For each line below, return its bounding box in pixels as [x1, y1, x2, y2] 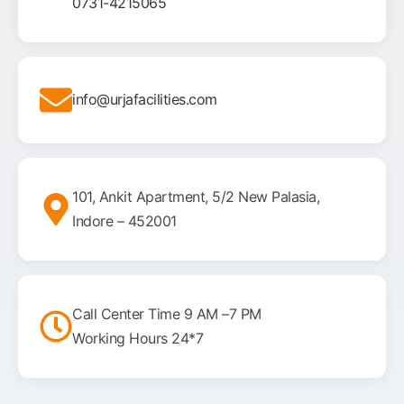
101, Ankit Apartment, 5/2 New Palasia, [72, 187, 319, 206]
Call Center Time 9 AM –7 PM [72, 304, 262, 323]
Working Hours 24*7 [72, 328, 203, 347]
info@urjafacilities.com [72, 90, 217, 109]
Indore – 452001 [72, 211, 177, 230]
